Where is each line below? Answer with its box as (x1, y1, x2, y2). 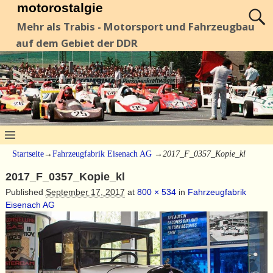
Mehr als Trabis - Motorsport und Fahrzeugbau (17, 19, 255, 34)
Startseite (12, 149, 44, 158)
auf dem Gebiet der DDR (15, 36, 138, 51)
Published (5, 186, 46, 197)
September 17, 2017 (45, 186, 125, 197)
